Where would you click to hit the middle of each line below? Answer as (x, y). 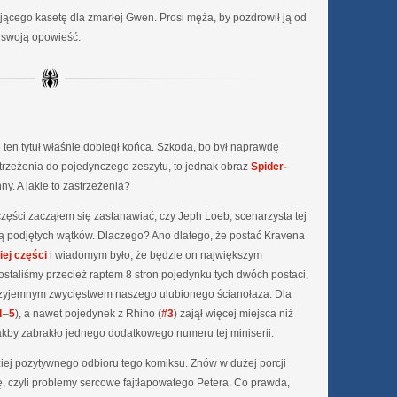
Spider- (269, 167)
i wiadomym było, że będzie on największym (155, 256)
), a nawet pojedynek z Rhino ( (88, 314)
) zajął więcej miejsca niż (234, 314)
